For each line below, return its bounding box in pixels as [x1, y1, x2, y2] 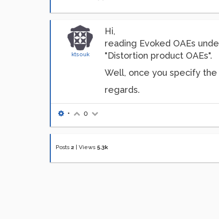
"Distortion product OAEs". [105, 50, 212, 61]
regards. [105, 85, 140, 95]
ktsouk [71, 51, 89, 58]
